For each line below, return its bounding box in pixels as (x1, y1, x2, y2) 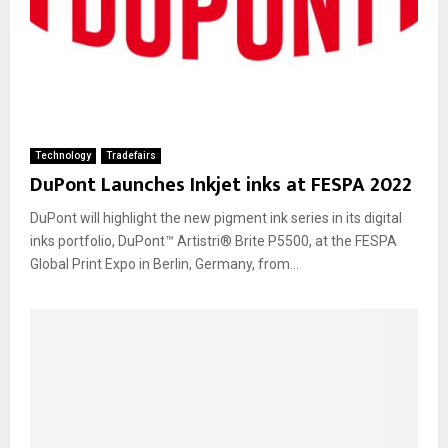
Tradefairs (106, 149, 156, 161)
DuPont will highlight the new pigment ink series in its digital (30, 209, 402, 226)
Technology (35, 149, 91, 161)
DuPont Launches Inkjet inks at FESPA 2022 (30, 167, 412, 202)
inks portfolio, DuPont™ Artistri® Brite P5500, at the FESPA (30, 232, 397, 249)
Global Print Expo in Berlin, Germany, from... (30, 255, 299, 272)
